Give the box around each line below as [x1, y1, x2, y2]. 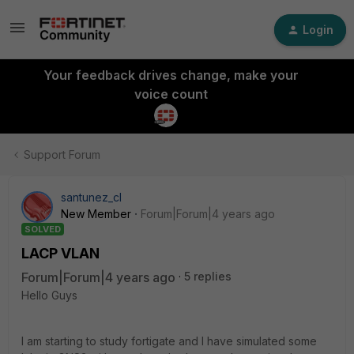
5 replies [184, 269, 232, 283]
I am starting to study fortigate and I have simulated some [21, 334, 317, 348]
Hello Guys [21, 288, 77, 302]
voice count [134, 86, 208, 102]
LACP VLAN [21, 245, 100, 262]
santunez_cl [61, 190, 122, 204]
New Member [61, 207, 131, 220]
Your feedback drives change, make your [43, 67, 299, 83]
